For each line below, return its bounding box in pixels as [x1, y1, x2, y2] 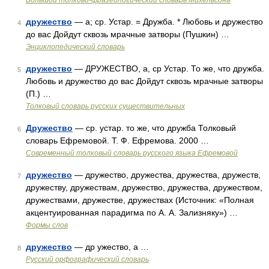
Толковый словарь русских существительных [26, 102, 185, 110]
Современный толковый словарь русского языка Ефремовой [26, 149, 238, 157]
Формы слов [26, 221, 68, 229]
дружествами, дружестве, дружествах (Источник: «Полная [26, 195, 254, 205]
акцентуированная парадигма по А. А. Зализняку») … [26, 208, 238, 217]
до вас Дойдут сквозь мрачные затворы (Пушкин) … [26, 29, 229, 39]
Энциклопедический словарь [26, 43, 125, 51]
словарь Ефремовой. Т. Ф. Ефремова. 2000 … [26, 136, 209, 145]
